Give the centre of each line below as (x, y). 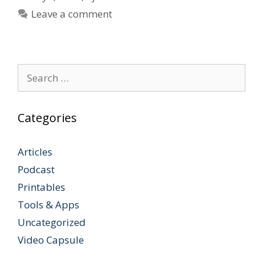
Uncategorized (52, 222)
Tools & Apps (48, 205)
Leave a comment (72, 14)
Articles (35, 152)
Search (33, 71)
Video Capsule (51, 240)
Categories (47, 118)
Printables (41, 187)
